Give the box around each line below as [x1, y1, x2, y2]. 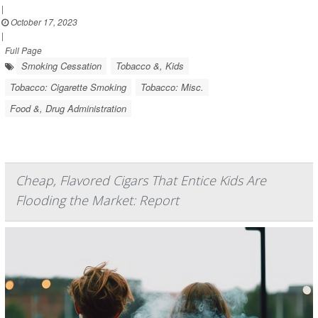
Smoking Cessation [21, 59, 102, 73]
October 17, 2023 [9, 16, 77, 28]
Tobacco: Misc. [141, 80, 204, 94]
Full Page [5, 44, 42, 57]
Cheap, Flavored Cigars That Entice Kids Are [16, 172, 266, 190]
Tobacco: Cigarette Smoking [10, 80, 126, 94]
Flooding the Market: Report [16, 192, 179, 209]
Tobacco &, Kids [116, 59, 184, 73]
